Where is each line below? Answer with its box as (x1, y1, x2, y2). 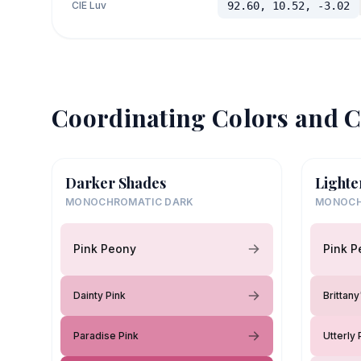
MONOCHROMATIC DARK (65, 195, 194, 208)
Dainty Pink (73, 288, 126, 301)
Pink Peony (73, 242, 136, 255)
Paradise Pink (73, 329, 139, 342)
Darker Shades (65, 172, 166, 193)
